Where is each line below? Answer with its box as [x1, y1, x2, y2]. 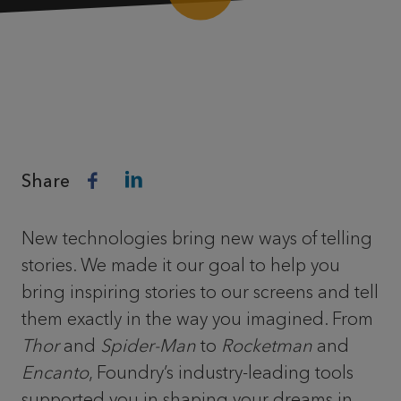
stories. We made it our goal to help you [21, 254, 340, 276]
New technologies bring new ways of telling [21, 227, 372, 249]
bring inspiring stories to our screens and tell [21, 281, 379, 303]
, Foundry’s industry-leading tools [89, 362, 354, 383]
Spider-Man [100, 335, 196, 356]
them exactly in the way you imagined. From [21, 308, 373, 329]
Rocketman [221, 335, 312, 356]
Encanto [21, 362, 89, 383]
